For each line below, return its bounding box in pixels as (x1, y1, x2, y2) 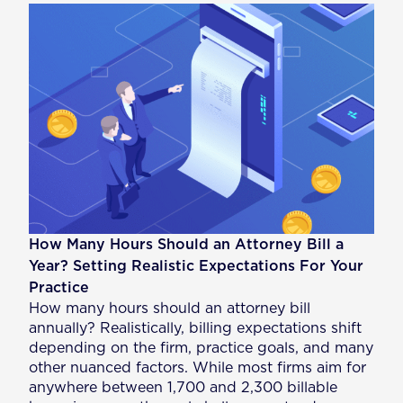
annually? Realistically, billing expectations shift (29, 320, 363, 336)
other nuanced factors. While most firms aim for (29, 360, 367, 375)
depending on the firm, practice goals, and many (29, 340, 374, 355)
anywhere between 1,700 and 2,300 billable (29, 380, 338, 395)
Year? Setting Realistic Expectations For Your (29, 258, 364, 273)
